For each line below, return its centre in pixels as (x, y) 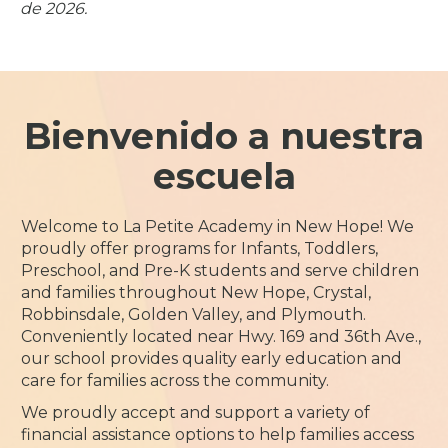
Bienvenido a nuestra (224, 136)
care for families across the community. (175, 380)
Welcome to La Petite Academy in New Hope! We (218, 226)
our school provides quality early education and (212, 358)
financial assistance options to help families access (218, 434)
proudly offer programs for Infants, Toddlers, (200, 248)
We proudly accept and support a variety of (196, 412)
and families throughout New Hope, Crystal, (196, 292)
